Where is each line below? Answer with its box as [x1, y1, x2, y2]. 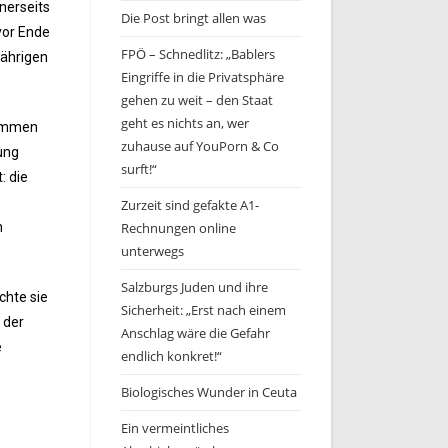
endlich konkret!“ [121, 347, 222, 365]
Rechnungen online [121, 219, 236, 237]
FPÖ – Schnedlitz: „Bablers [121, 45, 275, 63]
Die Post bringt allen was [121, 9, 266, 27]
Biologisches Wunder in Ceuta [121, 383, 297, 401]
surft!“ [121, 160, 157, 178]
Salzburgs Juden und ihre [121, 278, 268, 296]
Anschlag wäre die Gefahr [121, 324, 270, 342]
